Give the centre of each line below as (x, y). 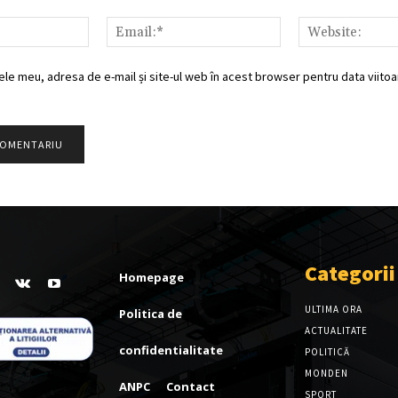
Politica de (151, 313)
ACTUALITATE (336, 330)
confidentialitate (171, 350)
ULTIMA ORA (333, 309)
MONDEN (326, 373)
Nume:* (111, 26)
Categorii (350, 273)
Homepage (152, 277)
